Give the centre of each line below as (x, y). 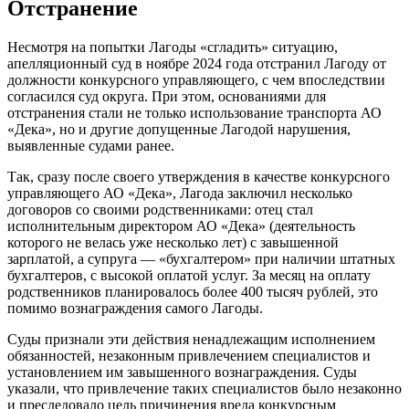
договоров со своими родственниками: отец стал (160, 210)
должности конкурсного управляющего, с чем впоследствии (196, 80)
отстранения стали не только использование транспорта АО (194, 113)
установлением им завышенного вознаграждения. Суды (182, 372)
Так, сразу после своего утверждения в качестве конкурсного (199, 177)
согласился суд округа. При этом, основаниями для (167, 97)
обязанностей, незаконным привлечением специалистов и (189, 356)
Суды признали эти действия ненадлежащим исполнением (191, 340)
